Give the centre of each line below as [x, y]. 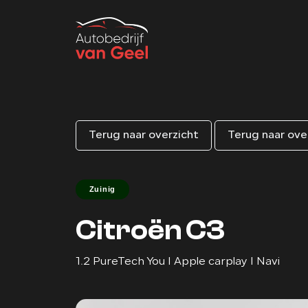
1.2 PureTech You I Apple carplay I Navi [177, 262]
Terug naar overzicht [143, 135]
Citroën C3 [150, 230]
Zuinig [102, 189]
